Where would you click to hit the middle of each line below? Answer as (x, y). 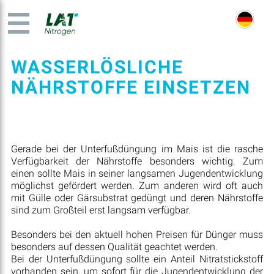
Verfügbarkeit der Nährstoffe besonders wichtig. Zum (137, 161)
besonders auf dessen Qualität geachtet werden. (114, 246)
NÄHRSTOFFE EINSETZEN (131, 87)
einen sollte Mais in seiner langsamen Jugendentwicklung (137, 173)
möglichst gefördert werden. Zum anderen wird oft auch (137, 185)
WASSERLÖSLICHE (97, 67)
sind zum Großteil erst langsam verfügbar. (101, 210)
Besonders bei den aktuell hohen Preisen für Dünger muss (137, 234)
